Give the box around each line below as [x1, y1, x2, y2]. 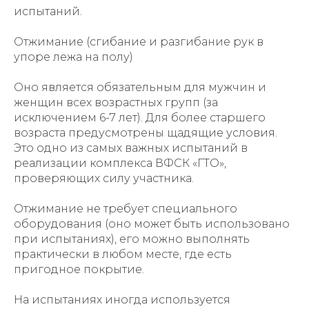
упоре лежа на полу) [14, 50, 133, 63]
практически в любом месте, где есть [14, 248, 232, 261]
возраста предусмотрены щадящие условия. [14, 126, 277, 139]
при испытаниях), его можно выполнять [14, 232, 250, 246]
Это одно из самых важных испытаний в [14, 141, 248, 154]
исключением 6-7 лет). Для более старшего [14, 111, 266, 124]
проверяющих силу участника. [14, 172, 194, 185]
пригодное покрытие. [14, 263, 144, 276]
